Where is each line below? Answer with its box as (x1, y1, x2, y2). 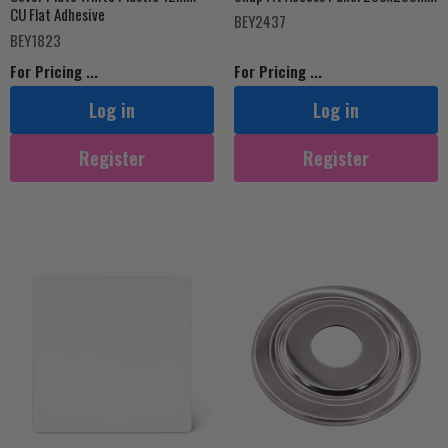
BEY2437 (234, 10, 286, 32)
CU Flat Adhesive (10, 3, 105, 25)
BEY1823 (10, 29, 61, 51)
